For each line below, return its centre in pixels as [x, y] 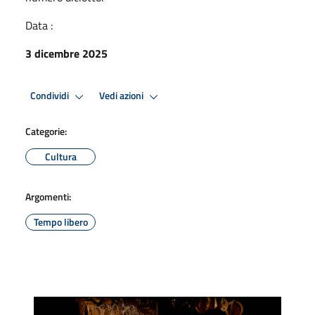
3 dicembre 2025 [66, 53]
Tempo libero [60, 221]
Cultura [60, 156]
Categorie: [46, 131]
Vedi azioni [122, 96]
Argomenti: [48, 196]
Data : [39, 25]
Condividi [51, 96]
